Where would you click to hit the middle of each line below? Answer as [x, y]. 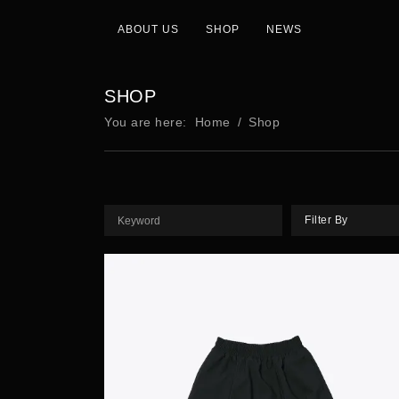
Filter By [326, 220]
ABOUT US [148, 29]
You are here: [150, 122]
